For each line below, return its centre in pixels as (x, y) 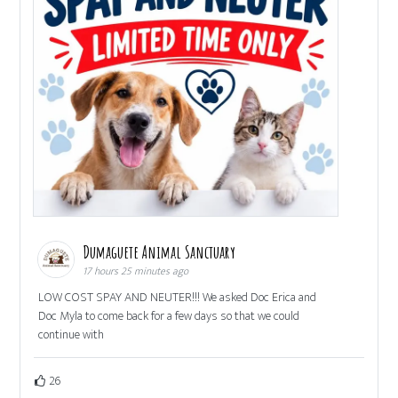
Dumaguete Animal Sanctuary (161, 252)
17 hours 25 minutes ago (136, 271)
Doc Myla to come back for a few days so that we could (169, 316)
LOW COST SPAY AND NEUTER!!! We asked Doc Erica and (178, 298)
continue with (72, 335)
